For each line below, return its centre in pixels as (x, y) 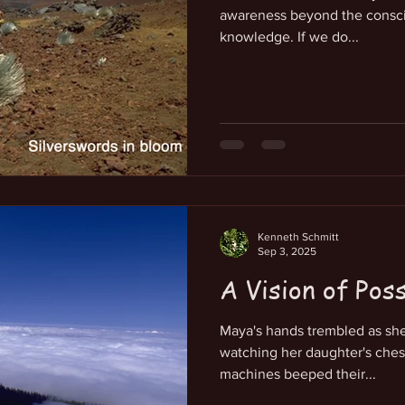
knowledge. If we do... (289, 37)
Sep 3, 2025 (287, 251)
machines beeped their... (298, 373)
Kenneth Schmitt (298, 236)
